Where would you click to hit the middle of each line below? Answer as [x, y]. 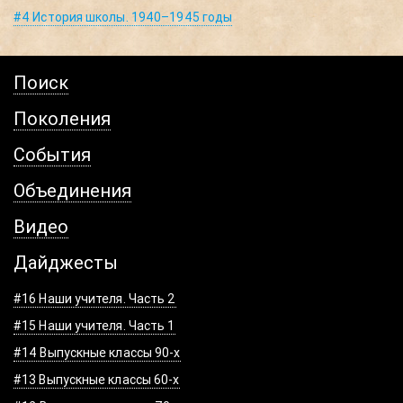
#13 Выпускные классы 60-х [97, 380]
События [52, 155]
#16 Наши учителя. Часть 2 [95, 299]
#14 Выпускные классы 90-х [97, 353]
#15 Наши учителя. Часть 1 [94, 326]
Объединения [72, 191]
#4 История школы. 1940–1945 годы [123, 18]
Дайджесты [66, 263]
